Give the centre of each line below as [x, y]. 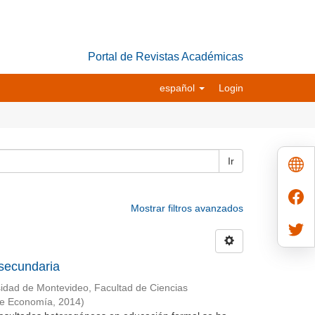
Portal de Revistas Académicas [166, 57]
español [179, 88]
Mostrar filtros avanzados [187, 208]
